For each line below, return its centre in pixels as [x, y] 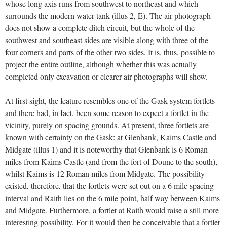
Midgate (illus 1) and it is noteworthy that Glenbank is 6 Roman [106, 149]
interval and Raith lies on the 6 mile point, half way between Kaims [112, 198]
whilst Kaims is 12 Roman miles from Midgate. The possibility [105, 174]
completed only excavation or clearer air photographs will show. [106, 77]
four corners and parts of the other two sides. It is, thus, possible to [110, 52]
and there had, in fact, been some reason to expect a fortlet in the [107, 113]
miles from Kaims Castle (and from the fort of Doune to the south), [111, 162]
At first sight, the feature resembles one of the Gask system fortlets [110, 101]
